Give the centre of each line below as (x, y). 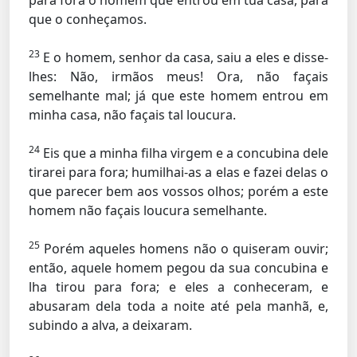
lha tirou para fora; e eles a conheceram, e (178, 287)
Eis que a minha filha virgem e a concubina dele (184, 153)
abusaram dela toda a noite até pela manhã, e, (178, 306)
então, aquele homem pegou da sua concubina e (178, 268)
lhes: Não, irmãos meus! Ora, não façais (178, 76)
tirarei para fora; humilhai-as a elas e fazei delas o (178, 172)
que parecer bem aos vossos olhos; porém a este (178, 191)
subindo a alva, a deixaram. (110, 325)
